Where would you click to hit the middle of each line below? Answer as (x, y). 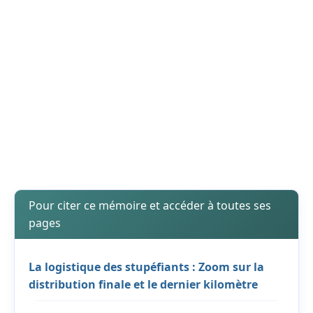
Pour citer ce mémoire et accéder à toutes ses (150, 206)
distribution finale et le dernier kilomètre (143, 285)
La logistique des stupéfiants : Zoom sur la (146, 267)
